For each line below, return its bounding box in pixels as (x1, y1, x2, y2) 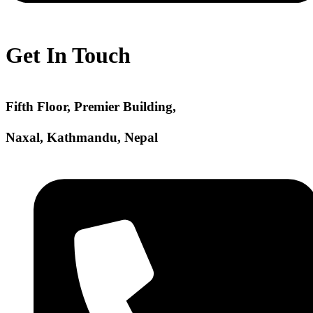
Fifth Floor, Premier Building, (6, 99, 176, 114)
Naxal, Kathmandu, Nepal (6, 129, 158, 145)
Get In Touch (6, 43, 131, 68)
